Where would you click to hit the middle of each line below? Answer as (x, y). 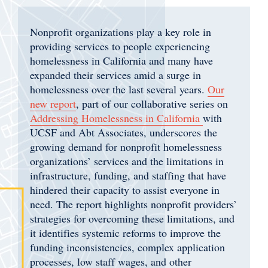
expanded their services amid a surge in (115, 75)
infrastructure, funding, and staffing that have (128, 175)
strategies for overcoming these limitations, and (132, 218)
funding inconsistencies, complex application (127, 247)
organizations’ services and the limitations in (127, 161)
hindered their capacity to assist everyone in (125, 190)
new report (53, 103)
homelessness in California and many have (121, 60)
